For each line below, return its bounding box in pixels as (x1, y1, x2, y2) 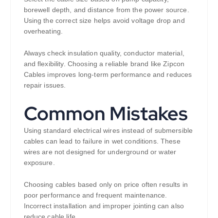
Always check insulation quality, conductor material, (23, 49, 184, 57)
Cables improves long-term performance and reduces (23, 71, 192, 79)
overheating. (23, 27, 63, 36)
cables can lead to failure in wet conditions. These (23, 137, 181, 145)
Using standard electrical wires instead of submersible (23, 127, 193, 135)
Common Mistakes (23, 101, 188, 127)
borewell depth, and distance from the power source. (23, 6, 189, 14)
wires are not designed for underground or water (23, 148, 177, 156)
